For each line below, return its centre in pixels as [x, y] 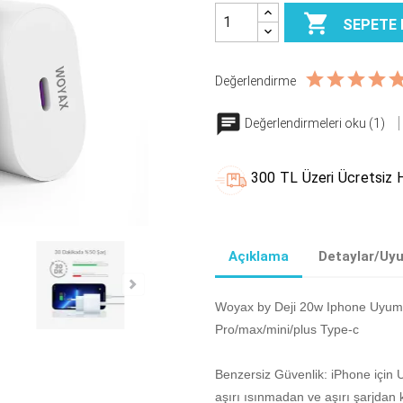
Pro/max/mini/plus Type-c [287, 329]
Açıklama [259, 257]
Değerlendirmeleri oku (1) [315, 123]
